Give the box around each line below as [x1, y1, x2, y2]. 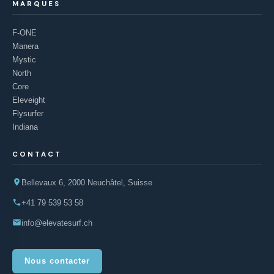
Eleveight [12, 95, 45, 105]
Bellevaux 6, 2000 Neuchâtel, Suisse [21, 178, 152, 188]
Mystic [12, 55, 36, 65]
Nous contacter [24, 256, 90, 266]
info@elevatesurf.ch [21, 218, 92, 228]
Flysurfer [12, 109, 43, 119]
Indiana [12, 122, 38, 132]
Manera [12, 42, 39, 51]
